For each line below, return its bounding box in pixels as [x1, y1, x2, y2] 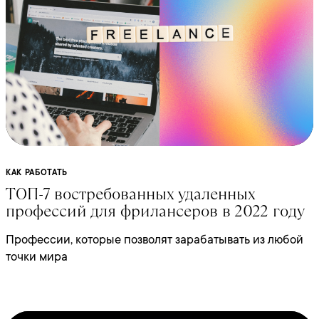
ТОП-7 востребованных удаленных [6, 183, 255, 206]
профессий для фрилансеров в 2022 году [6, 200, 305, 223]
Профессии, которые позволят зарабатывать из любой [6, 233, 303, 247]
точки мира [6, 250, 68, 264]
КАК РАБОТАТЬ [6, 168, 68, 178]
